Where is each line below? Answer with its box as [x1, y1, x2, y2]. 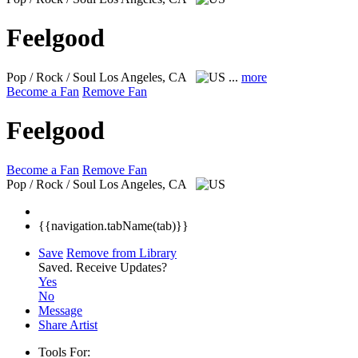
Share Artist [38, 317, 97, 332]
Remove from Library [66, 245, 177, 260]
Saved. [38, 260, 76, 274]
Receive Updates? [76, 260, 167, 274]
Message [38, 303, 82, 317]
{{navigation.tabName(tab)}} [38, 218, 189, 233]
